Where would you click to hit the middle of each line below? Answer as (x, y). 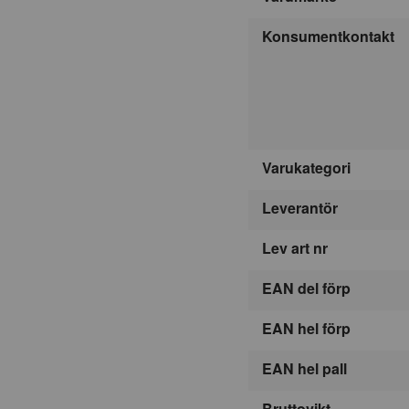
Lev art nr (295, 247)
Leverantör (300, 207)
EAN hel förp (306, 328)
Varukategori (306, 167)
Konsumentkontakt (328, 36)
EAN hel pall (304, 368)
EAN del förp (306, 288)
